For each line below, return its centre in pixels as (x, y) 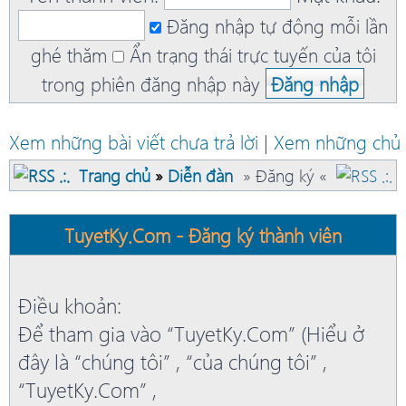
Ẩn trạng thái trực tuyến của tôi (252, 55)
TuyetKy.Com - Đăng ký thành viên (203, 235)
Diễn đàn (200, 176)
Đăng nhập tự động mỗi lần (277, 26)
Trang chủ (115, 176)
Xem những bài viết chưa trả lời (134, 142)
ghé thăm (68, 55)
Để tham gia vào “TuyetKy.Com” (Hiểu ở (191, 333)
